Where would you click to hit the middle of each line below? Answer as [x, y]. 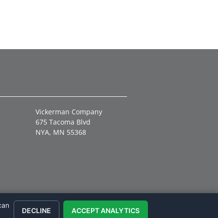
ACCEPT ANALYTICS [106, 210]
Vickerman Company [69, 111]
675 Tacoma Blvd [63, 122]
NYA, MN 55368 [61, 132]
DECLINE [36, 210]
